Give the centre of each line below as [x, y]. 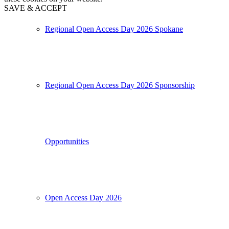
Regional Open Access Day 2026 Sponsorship [120, 85]
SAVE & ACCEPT [36, 8]
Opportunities [67, 141]
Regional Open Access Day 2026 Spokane [114, 29]
